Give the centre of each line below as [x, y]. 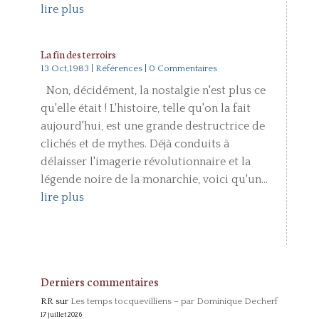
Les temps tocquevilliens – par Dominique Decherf [174, 301]
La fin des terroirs [78, 54]
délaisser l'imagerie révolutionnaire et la [145, 162]
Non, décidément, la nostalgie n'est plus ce [153, 90]
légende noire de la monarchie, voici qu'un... [154, 179]
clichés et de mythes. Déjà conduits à [135, 144]
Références [119, 68]
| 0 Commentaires [179, 68]
